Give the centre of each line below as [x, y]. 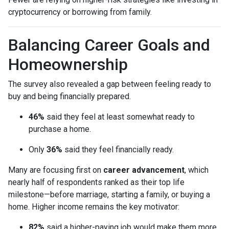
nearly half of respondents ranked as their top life [96, 182]
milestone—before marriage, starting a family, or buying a [109, 195]
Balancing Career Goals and [109, 45]
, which [197, 170]
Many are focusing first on [56, 170]
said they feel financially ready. [118, 150]
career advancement [144, 170]
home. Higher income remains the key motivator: [94, 207]
